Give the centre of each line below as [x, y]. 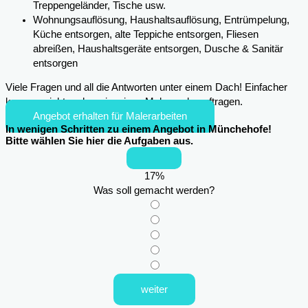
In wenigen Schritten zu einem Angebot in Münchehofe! [139, 130]
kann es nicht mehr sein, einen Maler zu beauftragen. [124, 102]
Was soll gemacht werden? [154, 191]
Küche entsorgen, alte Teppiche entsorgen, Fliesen [146, 34]
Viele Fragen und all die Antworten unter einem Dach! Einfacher [146, 88]
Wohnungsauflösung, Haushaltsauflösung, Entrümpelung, [161, 20]
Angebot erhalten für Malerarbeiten [110, 117]
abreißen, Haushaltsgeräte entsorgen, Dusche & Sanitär [158, 48]
